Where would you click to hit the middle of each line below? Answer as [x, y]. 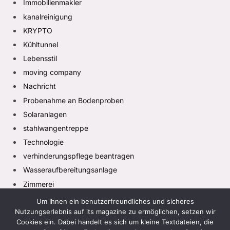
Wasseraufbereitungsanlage [70, 170]
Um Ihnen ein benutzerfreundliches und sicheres [115, 201]
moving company [52, 72]
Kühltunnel [41, 44]
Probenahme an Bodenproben [73, 100]
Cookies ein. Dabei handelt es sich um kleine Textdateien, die [115, 222]
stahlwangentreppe [56, 128]
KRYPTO [38, 30]
